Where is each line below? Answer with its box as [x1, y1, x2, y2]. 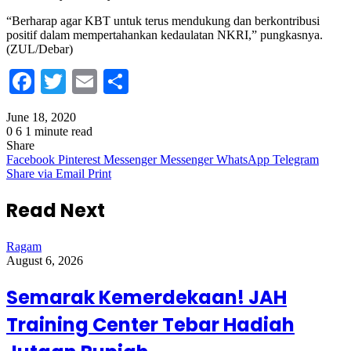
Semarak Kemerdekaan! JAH [6, 284, 287, 310]
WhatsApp [216, 153, 270, 167]
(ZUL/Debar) [6, 42, 73, 56]
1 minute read [25, 125, 92, 139]
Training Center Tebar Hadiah [6, 311, 295, 338]
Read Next [6, 197, 105, 224]
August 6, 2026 [6, 254, 83, 267]
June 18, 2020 [6, 110, 76, 125]
